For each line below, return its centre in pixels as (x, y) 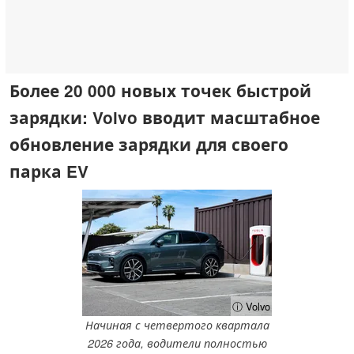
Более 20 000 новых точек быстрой (160, 90)
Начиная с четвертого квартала (177, 325)
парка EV (49, 171)
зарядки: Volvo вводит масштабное (165, 117)
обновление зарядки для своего (149, 144)
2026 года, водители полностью (177, 343)
